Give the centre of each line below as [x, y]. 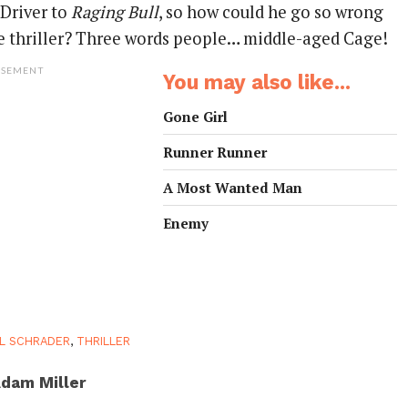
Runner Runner [215, 153]
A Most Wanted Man [233, 188]
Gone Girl [196, 117]
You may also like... [257, 82]
